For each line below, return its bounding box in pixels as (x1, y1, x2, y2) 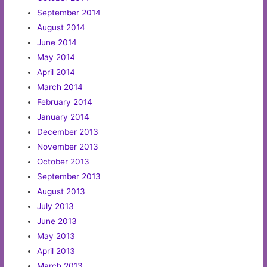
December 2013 (37, 127, 99, 137)
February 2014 (37, 97, 93, 107)
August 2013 (37, 187, 86, 197)
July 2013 (37, 201, 74, 212)
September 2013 (37, 172, 101, 182)
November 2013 (37, 142, 99, 152)
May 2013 (37, 231, 76, 241)
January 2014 (37, 112, 90, 122)
